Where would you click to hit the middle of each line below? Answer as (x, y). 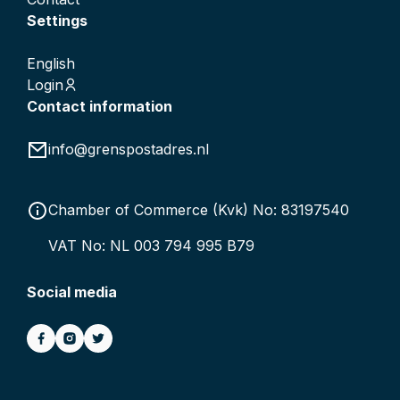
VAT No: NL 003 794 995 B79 (151, 245)
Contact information (100, 106)
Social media (72, 292)
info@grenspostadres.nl (129, 149)
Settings (57, 20)
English (51, 63)
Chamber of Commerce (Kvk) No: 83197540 (199, 209)
